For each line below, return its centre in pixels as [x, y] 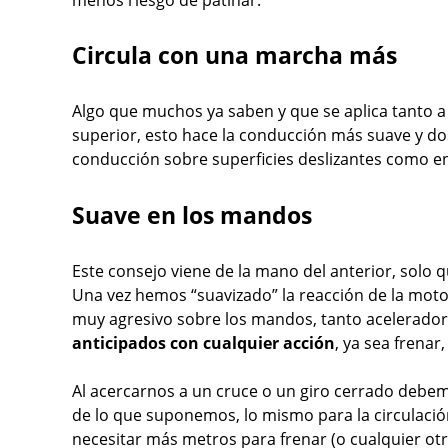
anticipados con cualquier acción [203, 342]
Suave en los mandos [192, 215]
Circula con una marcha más [234, 56]
